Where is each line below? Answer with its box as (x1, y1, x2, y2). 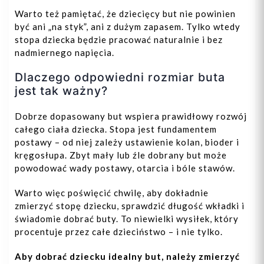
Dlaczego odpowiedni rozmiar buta (15, 70, 225, 85)
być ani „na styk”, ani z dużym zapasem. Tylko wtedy (15, 21, 240, 32)
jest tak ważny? (15, 84, 108, 98)
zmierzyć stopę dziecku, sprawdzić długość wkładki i (15, 200, 245, 212)
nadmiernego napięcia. (15, 47, 114, 58)
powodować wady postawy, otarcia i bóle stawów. (15, 163, 235, 174)
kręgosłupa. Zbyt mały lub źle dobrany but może (15, 150, 227, 161)
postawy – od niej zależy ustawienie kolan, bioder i (15, 137, 239, 148)
